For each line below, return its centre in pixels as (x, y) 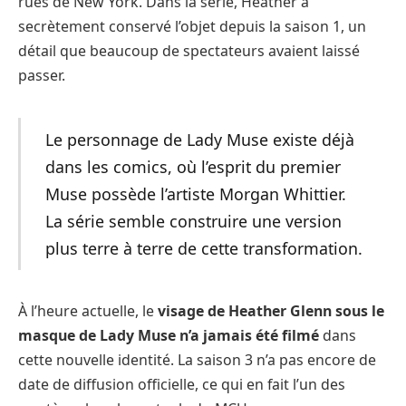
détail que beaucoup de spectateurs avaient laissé (189, 50)
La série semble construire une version (193, 221)
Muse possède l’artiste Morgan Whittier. (195, 193)
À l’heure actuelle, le (88, 311)
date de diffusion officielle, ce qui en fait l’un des (182, 385)
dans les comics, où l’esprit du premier (193, 166)
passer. (42, 75)
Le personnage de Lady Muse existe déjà (199, 139)
